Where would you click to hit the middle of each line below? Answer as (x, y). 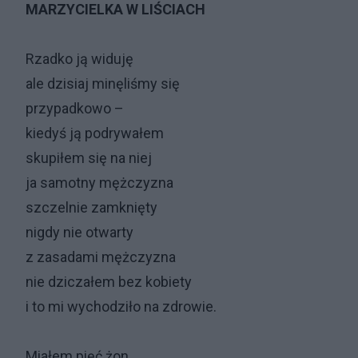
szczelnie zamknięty (91, 207)
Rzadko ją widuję (80, 59)
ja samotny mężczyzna (99, 183)
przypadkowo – (75, 108)
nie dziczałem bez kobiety (109, 282)
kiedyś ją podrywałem (95, 133)
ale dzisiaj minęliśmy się (103, 84)
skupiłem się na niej (89, 158)
